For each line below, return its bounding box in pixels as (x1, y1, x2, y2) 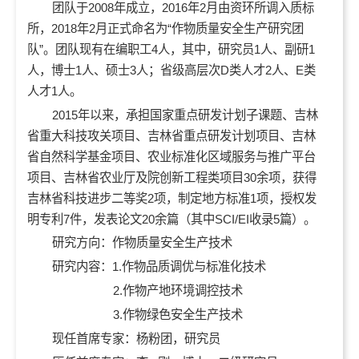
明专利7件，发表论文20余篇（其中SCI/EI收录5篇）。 (27, 212, 317, 226)
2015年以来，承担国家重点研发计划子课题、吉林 (51, 107, 318, 122)
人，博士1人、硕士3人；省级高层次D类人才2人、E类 (27, 63, 317, 77)
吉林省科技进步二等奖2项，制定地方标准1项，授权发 (27, 191, 317, 205)
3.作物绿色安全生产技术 (51, 307, 243, 321)
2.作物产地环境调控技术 (51, 284, 243, 298)
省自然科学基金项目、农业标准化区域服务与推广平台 (27, 149, 317, 163)
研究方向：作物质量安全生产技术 (51, 236, 232, 250)
